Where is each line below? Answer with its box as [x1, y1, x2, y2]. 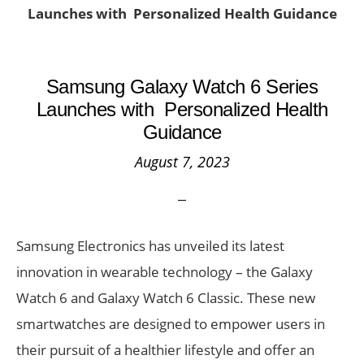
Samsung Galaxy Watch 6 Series [45, 76, 318, 97]
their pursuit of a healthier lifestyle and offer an [16, 340, 314, 359]
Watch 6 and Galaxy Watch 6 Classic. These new [16, 288, 315, 307]
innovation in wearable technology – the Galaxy [16, 262, 313, 281]
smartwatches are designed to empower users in [16, 314, 325, 333]
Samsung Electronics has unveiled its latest [16, 236, 284, 255]
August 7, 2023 [134, 152, 230, 171]
